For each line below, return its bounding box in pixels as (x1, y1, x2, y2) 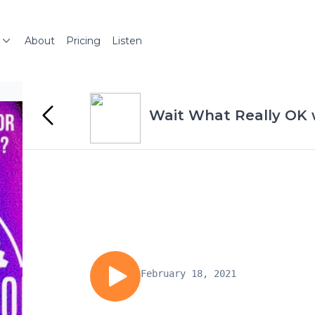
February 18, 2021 (141, 268, 236, 279)
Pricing (66, 34, 101, 47)
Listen (112, 34, 142, 47)
